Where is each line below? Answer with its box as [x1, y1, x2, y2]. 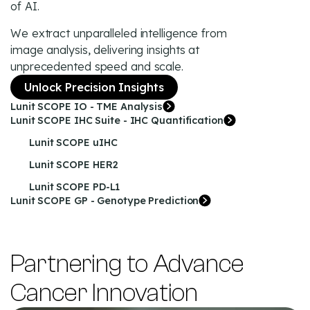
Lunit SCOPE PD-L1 [29, 180, 120, 193]
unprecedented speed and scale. [10, 59, 183, 73]
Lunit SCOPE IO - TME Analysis [10, 100, 163, 113]
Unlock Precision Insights [24, 80, 164, 94]
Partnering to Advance [10, 248, 244, 278]
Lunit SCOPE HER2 [29, 158, 118, 171]
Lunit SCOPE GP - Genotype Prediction [10, 194, 199, 207]
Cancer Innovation [10, 277, 199, 307]
